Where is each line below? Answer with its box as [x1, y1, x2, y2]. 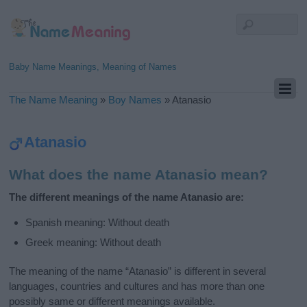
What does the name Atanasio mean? [9, 167, 269, 183]
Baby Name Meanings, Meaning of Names [9, 62, 177, 72]
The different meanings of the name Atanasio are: [9, 191, 245, 204]
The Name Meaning [9, 94, 98, 106]
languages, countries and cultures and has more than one [9, 280, 265, 292]
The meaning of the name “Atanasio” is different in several [9, 265, 267, 277]
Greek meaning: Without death [25, 236, 162, 248]
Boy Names [108, 94, 162, 106]
